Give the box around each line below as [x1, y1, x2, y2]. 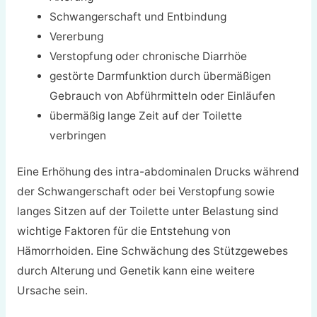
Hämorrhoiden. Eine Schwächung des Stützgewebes [16, 244, 288, 258]
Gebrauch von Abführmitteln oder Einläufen [50, 88, 276, 103]
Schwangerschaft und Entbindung [50, 9, 227, 23]
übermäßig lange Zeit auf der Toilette [50, 108, 243, 122]
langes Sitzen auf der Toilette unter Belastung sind [16, 204, 279, 218]
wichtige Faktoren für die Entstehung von [16, 224, 231, 238]
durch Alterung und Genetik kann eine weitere [16, 264, 255, 277]
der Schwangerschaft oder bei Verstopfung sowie [16, 185, 275, 198]
